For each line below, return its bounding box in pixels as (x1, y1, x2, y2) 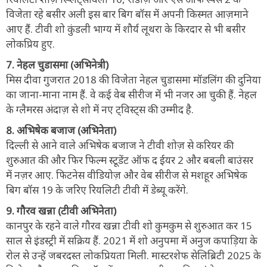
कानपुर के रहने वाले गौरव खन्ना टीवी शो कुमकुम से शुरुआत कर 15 (6, 218, 252, 232)
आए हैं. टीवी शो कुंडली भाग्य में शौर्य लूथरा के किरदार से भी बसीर (6, 21, 246, 36)
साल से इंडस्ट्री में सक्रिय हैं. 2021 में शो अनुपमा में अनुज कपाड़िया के (6, 233, 257, 247)
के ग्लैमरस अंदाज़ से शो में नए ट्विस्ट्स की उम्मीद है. (6, 102, 194, 116)
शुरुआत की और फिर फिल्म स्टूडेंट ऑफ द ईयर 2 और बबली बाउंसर (6, 153, 253, 167)
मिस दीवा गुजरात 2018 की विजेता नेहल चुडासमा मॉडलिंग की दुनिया (6, 72, 261, 86)
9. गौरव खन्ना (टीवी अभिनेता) (6, 203, 116, 218)
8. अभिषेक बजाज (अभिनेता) (6, 123, 116, 137)
